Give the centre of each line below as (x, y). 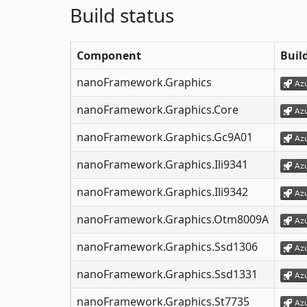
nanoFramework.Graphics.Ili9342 (162, 192)
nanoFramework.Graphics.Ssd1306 (167, 247)
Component (109, 56)
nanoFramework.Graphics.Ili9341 (162, 165)
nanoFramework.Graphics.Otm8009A (173, 220)
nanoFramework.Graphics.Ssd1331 (167, 274)
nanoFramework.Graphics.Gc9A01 (165, 137)
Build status (122, 15)
